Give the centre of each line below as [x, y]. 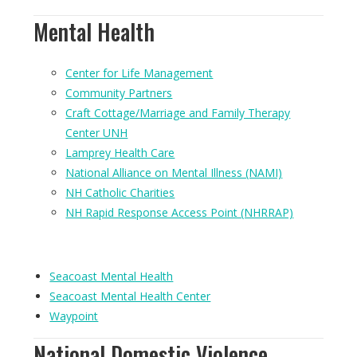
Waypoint [74, 316]
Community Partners [119, 93]
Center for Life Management [139, 73]
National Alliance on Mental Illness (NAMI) [174, 173]
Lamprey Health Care [120, 153]
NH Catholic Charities [120, 192]
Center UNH [97, 133]
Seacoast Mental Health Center [130, 296]
